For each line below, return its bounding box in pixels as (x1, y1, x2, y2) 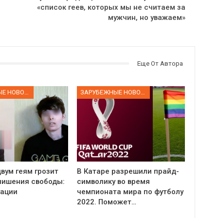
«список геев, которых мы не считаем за (36, 2, 185, 12)
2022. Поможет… (77, 198, 137, 207)
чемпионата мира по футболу (77, 187, 184, 197)
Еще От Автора (137, 59, 183, 67)
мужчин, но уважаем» (108, 13, 185, 22)
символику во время (77, 177, 150, 186)
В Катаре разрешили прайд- (77, 167, 180, 176)
